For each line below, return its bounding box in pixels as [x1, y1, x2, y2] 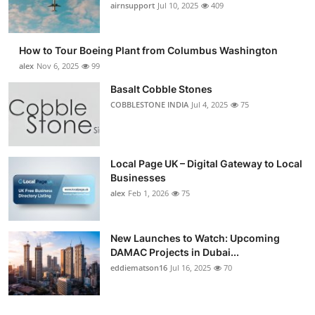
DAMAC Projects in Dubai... [110, 245, 239, 258]
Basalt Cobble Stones [110, 82, 212, 95]
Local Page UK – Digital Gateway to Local [110, 157, 302, 169]
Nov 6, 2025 [37, 60, 79, 71]
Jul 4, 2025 [191, 98, 228, 110]
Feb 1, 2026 [128, 187, 169, 198]
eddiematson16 [110, 262, 167, 273]
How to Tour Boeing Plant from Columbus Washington [19, 44, 278, 56]
